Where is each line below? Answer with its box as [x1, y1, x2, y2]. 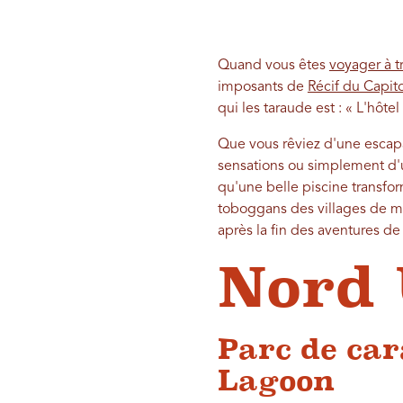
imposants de [217, 80, 308, 95]
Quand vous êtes [217, 58, 329, 74]
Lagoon [217, 364, 335, 398]
